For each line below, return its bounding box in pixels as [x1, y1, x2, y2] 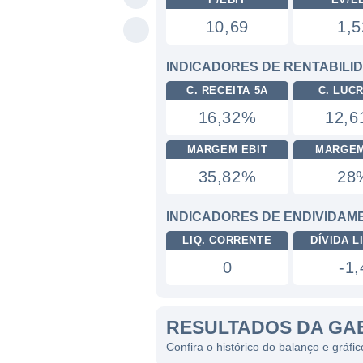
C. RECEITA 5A [186, 84, 268, 96]
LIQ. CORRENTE [182, 234, 272, 246]
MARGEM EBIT [186, 143, 268, 156]
